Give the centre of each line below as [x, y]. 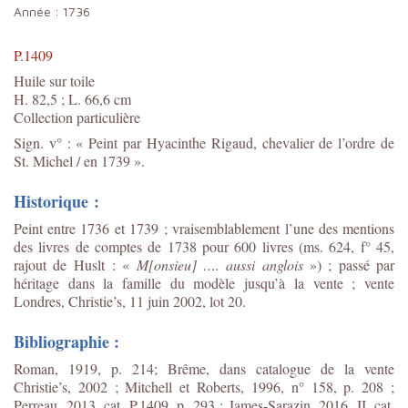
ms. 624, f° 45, [349, 246]
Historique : [56, 201]
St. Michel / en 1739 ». [79, 160]
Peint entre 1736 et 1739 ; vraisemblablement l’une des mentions [204, 228]
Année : [38, 11]
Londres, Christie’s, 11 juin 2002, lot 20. [130, 301]
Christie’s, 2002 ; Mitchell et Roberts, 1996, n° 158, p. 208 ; [204, 386]
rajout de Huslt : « [75, 264]
